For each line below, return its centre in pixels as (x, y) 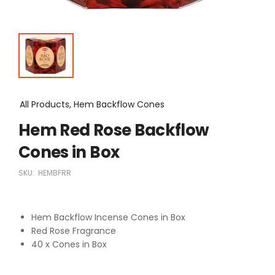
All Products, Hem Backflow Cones (92, 104)
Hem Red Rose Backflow (114, 130)
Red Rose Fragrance (74, 230)
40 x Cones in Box (69, 244)
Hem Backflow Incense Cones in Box (108, 217)
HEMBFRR (55, 172)
